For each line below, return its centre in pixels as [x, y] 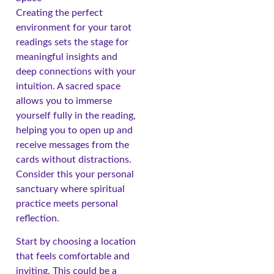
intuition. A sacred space [68, 86]
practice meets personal [67, 203]
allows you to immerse [64, 101]
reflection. [38, 218]
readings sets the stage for [72, 42]
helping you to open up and [74, 130]
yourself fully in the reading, [76, 115]
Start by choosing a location [76, 242]
